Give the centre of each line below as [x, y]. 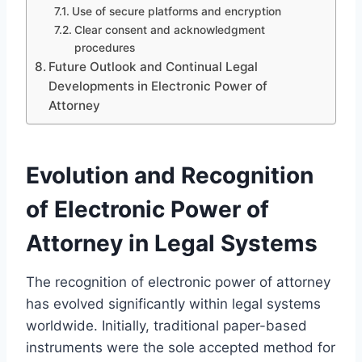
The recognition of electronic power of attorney [178, 282]
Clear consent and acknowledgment [169, 29]
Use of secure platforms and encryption [176, 11]
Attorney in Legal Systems [172, 243]
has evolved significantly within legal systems [173, 303]
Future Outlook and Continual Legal [154, 66]
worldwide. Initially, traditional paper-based [166, 325]
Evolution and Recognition [170, 175]
